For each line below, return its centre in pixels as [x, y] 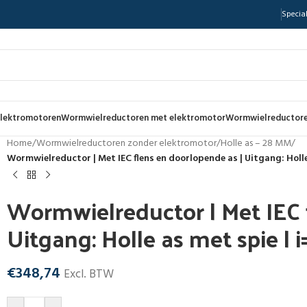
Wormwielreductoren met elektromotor [143, 118]
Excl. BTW [89, 274]
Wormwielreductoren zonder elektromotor [126, 144]
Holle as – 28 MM [256, 144]
